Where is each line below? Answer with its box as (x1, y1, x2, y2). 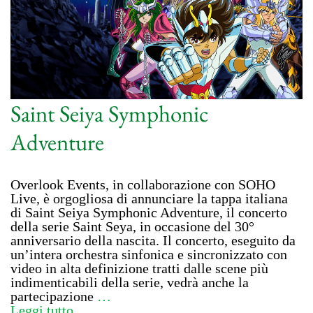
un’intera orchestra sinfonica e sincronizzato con (10, 247, 287, 263)
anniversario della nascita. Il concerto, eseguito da (10, 233, 296, 249)
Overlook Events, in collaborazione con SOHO (10, 177, 275, 193)
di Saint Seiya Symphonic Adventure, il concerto (10, 205, 287, 221)
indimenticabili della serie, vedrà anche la (10, 275, 249, 291)
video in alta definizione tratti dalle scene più (10, 261, 268, 277)
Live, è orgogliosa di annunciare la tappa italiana (10, 191, 288, 207)
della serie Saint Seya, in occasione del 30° (10, 219, 254, 235)
